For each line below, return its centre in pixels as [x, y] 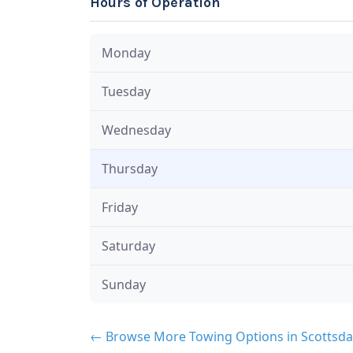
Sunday [124, 284]
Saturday [128, 245]
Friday [120, 207]
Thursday [130, 168]
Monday [126, 52]
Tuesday [126, 91]
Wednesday [136, 130]
